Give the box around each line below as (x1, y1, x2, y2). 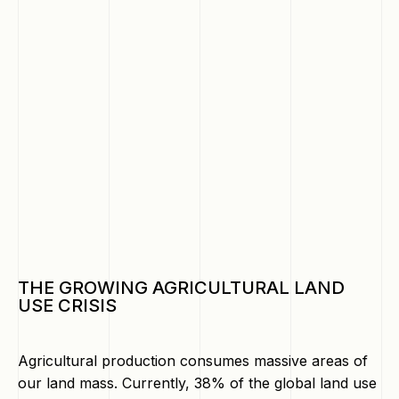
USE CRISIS (18, 295, 117, 316)
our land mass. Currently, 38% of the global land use (18, 374, 377, 392)
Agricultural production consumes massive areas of (18, 352, 368, 370)
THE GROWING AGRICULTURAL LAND (18, 277, 345, 298)
